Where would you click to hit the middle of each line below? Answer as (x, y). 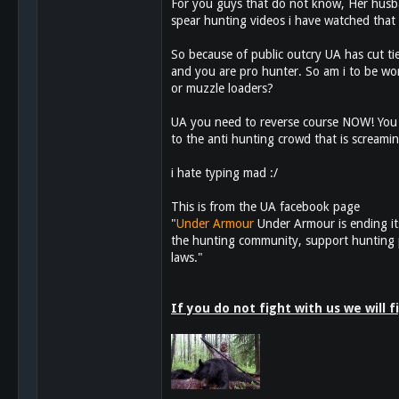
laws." (187, 257)
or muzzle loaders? (222, 88)
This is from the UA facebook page (265, 206)
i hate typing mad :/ (224, 172)
